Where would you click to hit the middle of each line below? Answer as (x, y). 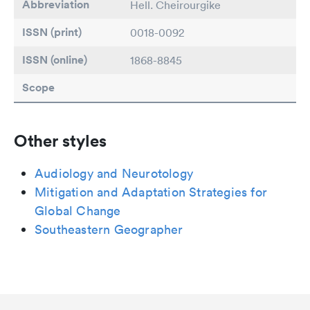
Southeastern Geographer (109, 230)
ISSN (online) (55, 60)
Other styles (60, 141)
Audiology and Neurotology (114, 174)
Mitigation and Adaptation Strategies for (151, 192)
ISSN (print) (52, 33)
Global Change (78, 211)
